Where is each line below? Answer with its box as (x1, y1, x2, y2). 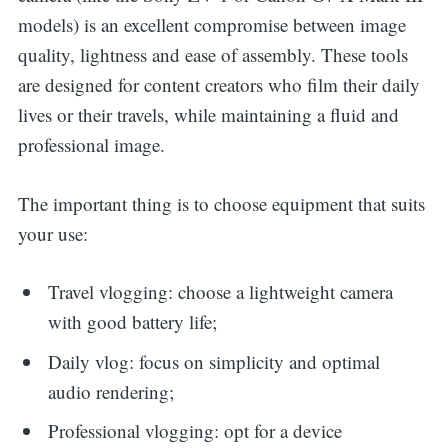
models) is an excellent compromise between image (17, 12, 406, 38)
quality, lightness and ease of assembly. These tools (17, 42, 408, 68)
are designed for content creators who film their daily (17, 72, 420, 98)
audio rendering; (48, 378, 175, 404)
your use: (17, 220, 88, 246)
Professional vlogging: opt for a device (48, 418, 343, 444)
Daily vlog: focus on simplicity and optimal (48, 348, 381, 374)
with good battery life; (48, 309, 218, 335)
